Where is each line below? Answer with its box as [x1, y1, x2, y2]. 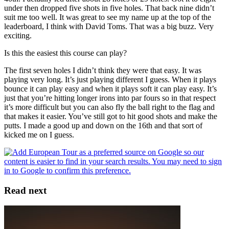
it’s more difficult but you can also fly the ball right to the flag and [4, 102, 215, 111]
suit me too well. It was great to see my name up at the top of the [4, 12, 211, 21]
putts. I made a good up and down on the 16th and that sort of [4, 121, 202, 130]
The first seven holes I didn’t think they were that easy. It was [4, 65, 201, 75]
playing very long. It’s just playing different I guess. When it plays [4, 75, 216, 84]
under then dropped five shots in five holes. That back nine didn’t [4, 3, 214, 12]
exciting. [4, 31, 32, 40]
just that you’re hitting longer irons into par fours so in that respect [4, 93, 216, 102]
